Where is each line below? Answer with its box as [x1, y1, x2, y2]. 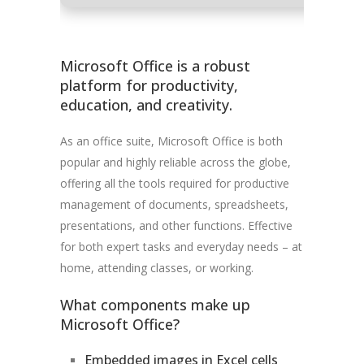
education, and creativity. [60, 95, 232, 115]
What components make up [60, 295, 250, 314]
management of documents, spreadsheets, [60, 197, 288, 212]
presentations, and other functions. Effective [60, 218, 292, 233]
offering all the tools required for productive [60, 175, 289, 191]
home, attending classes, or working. [60, 260, 253, 275]
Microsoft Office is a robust [60, 56, 250, 76]
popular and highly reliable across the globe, [60, 154, 291, 170]
